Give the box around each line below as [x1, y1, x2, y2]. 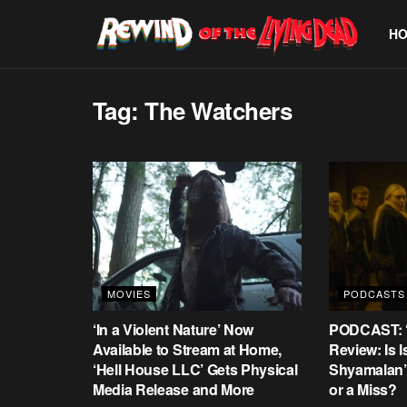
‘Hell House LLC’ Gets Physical [93, 359, 298, 381]
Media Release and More [93, 379, 254, 401]
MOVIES [107, 286, 151, 302]
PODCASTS [342, 286, 405, 302]
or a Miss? [328, 379, 397, 401]
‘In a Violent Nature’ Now [93, 319, 253, 341]
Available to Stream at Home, [93, 339, 283, 361]
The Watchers [144, 94, 293, 127]
